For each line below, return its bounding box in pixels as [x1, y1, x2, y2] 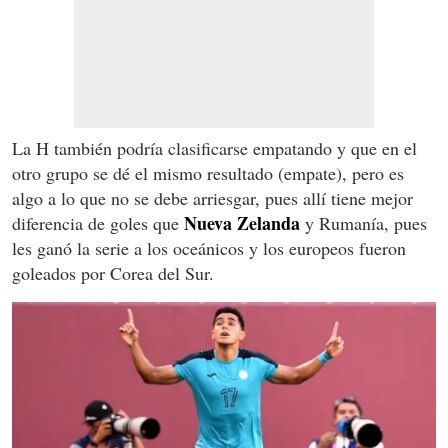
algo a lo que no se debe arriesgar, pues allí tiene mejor [12, 186, 413, 211]
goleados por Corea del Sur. [12, 261, 214, 286]
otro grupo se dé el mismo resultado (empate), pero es [12, 161, 404, 186]
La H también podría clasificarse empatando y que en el [12, 136, 417, 161]
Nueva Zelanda [184, 210, 300, 237]
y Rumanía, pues [300, 211, 427, 236]
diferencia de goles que [12, 211, 184, 236]
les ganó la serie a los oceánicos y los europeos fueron [12, 236, 406, 261]
